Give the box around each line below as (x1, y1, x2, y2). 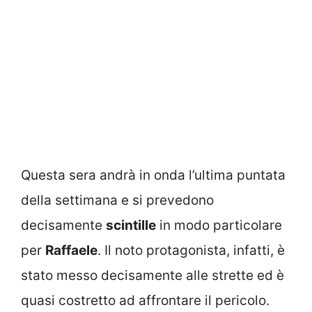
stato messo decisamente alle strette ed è (21, 267, 284, 283)
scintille (106, 217, 156, 233)
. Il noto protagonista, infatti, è (97, 242, 285, 258)
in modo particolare (156, 217, 282, 233)
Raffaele (45, 242, 97, 258)
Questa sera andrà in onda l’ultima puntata (21, 166, 286, 183)
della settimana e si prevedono (21, 192, 214, 208)
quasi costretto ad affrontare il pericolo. (21, 292, 270, 309)
